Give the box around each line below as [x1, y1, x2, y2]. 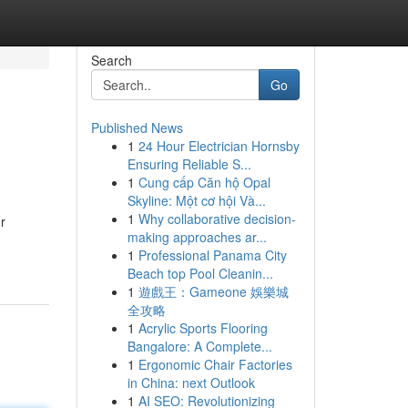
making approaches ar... [127, 228, 267, 246]
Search [90, 51, 132, 69]
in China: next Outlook [127, 373, 255, 392]
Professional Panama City [138, 246, 287, 264]
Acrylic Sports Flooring [138, 319, 268, 337]
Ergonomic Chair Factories [138, 355, 292, 373]
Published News [90, 118, 183, 137]
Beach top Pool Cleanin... [127, 264, 273, 282]
